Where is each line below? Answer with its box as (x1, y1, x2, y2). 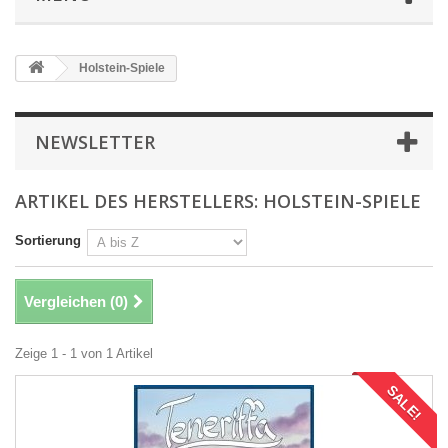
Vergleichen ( (24, 293, 115, 310)
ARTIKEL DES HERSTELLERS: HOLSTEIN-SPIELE (15, 189, 421, 213)
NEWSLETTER (35, 130, 155, 154)
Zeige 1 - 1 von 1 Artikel (15, 346, 153, 361)
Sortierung (15, 233, 81, 248)
